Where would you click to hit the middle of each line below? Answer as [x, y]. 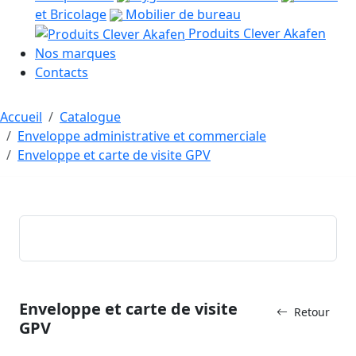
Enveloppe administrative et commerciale [142, 136]
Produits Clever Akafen [255, 33]
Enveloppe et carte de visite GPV [114, 155]
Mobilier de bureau [182, 14]
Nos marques [75, 54]
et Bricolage [71, 14]
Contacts [62, 73]
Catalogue [90, 117]
